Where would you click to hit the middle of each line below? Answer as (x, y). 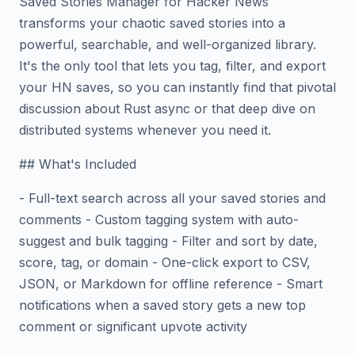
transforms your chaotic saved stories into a (152, 23)
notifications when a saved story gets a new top (162, 305)
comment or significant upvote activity (133, 326)
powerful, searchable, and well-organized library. (168, 44)
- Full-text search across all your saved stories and (172, 198)
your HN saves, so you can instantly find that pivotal (177, 87)
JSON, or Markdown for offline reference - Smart (171, 284)
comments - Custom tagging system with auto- (159, 219)
